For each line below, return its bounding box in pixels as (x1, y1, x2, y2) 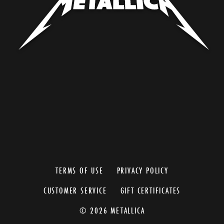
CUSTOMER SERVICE (43, 184, 107, 196)
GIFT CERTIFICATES (120, 184, 181, 196)
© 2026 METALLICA (79, 204, 145, 216)
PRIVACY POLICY (116, 164, 168, 176)
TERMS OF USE (55, 164, 103, 176)
